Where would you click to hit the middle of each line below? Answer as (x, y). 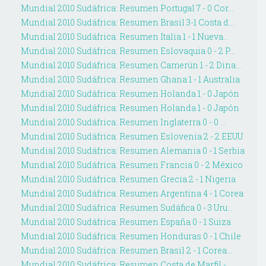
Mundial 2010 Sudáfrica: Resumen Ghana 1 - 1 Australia (130, 80)
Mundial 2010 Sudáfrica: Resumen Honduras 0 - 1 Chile (131, 236)
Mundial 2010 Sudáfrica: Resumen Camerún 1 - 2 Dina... (131, 65)
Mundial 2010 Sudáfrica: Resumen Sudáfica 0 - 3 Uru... (126, 208)
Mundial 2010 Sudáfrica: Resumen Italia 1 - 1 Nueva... (124, 37)
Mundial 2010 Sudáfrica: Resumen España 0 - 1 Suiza (126, 222)
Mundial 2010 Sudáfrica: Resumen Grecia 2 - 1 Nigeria (128, 179)
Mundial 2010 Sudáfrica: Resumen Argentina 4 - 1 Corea (132, 194)
